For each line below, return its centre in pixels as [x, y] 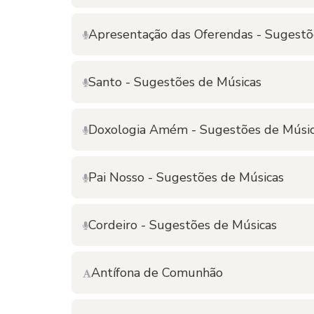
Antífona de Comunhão [157, 273]
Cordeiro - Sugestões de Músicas [183, 225]
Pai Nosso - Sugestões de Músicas [186, 177]
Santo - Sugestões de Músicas [175, 82]
